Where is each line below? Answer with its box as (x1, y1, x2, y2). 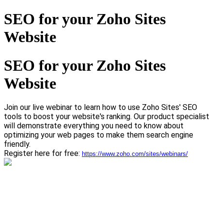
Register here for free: (4, 149, 82, 158)
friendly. (4, 139, 32, 149)
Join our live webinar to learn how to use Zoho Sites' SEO (4, 103, 197, 112)
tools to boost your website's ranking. (4, 112, 132, 122)
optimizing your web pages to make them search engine (4, 130, 193, 140)
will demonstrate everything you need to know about (4, 121, 184, 131)
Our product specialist (134, 112, 209, 122)
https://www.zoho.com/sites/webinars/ (82, 150, 188, 158)
